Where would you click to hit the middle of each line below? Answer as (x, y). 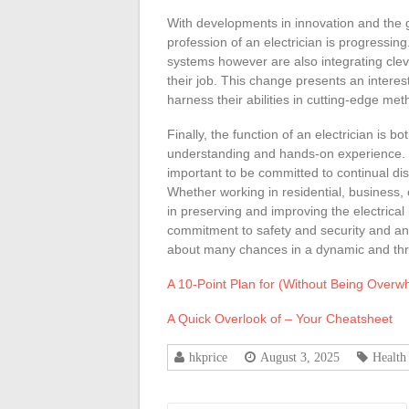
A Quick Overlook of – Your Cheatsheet (280, 319)
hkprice (208, 357)
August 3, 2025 (300, 357)
